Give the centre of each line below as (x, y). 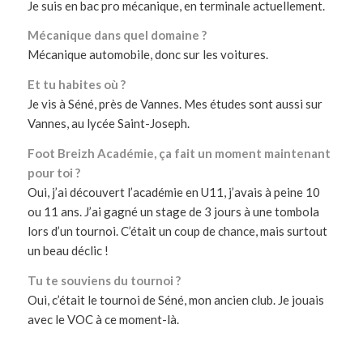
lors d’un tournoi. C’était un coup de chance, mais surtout (177, 231)
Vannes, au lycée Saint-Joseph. (108, 123)
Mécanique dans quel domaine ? (117, 35)
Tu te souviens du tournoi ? (104, 280)
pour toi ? (53, 172)
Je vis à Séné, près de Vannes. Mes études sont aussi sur (175, 104)
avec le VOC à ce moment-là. (103, 319)
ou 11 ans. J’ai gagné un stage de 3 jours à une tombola (173, 211)
